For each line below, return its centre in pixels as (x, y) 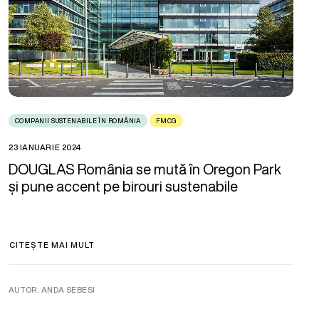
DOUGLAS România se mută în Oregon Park (145, 169)
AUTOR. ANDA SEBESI (52, 289)
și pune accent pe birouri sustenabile (123, 186)
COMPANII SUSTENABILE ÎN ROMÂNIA (78, 120)
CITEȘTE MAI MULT (52, 245)
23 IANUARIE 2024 (45, 147)
